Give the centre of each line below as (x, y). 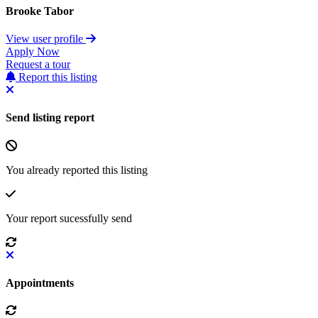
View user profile (46, 39)
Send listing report (50, 118)
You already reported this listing (77, 170)
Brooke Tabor (40, 11)
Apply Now (33, 52)
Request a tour (38, 65)
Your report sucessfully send (69, 218)
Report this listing (56, 77)
